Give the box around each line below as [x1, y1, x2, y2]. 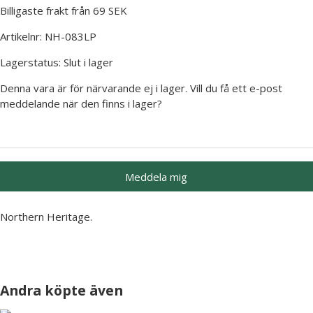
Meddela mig [125, 169, 188, 184]
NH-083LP [45, 29, 96, 44]
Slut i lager [64, 55, 113, 70]
